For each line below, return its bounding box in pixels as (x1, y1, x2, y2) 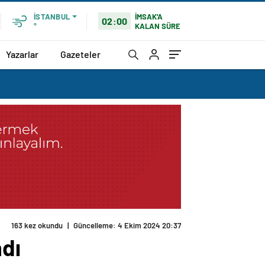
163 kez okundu (11, 221, 63, 231)
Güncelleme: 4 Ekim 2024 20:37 (73, 221, 181, 231)
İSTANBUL (34, 12, 70, 21)
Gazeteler (60, 48, 101, 60)
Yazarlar (6, 48, 38, 60)
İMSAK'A (135, 11, 163, 21)
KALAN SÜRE (135, 21, 181, 31)
